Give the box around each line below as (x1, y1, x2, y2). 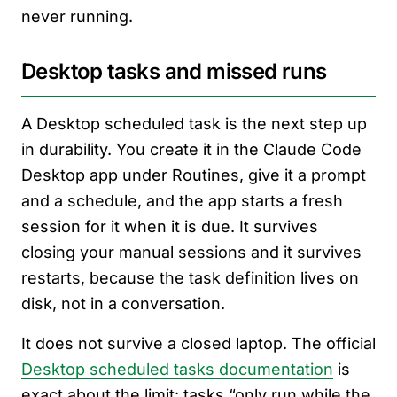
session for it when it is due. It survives (21, 217, 318, 237)
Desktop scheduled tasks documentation (21, 360, 333, 379)
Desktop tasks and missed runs (21, 58, 327, 85)
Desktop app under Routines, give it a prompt (21, 166, 366, 185)
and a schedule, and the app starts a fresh (21, 191, 343, 211)
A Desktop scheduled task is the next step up (21, 114, 367, 134)
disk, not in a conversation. (21, 294, 225, 314)
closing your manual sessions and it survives (21, 243, 362, 262)
